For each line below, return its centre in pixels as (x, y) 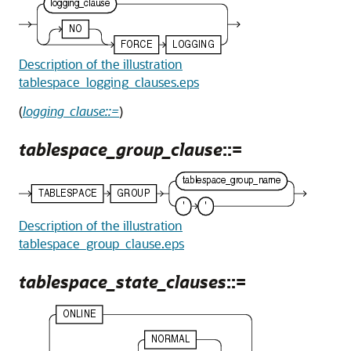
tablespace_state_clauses (123, 281)
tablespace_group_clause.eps (101, 243)
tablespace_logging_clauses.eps (109, 81)
